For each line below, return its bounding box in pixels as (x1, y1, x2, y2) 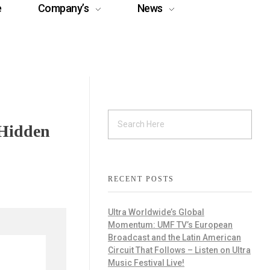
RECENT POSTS (108, 174, 174, 183)
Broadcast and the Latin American (108, 232, 241, 242)
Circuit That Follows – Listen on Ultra (108, 245, 251, 255)
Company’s (37, 2, 89, 14)
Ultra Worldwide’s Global (108, 207, 204, 217)
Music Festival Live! (108, 257, 184, 268)
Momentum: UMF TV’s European (108, 219, 233, 230)
